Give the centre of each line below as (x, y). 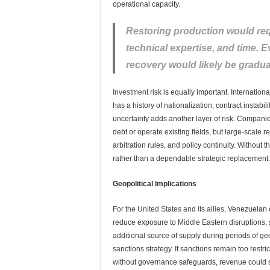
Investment (130, 92)
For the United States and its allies (168, 209)
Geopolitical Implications (155, 184)
